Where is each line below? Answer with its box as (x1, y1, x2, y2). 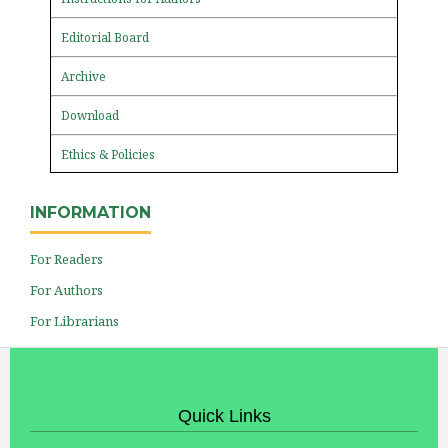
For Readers (30, 249, 103, 268)
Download (61, 106, 119, 124)
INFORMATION (30, 202, 151, 222)
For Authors (30, 280, 103, 299)
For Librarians (30, 311, 119, 330)
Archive (61, 67, 106, 85)
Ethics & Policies (61, 145, 155, 163)
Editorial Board (61, 28, 149, 46)
